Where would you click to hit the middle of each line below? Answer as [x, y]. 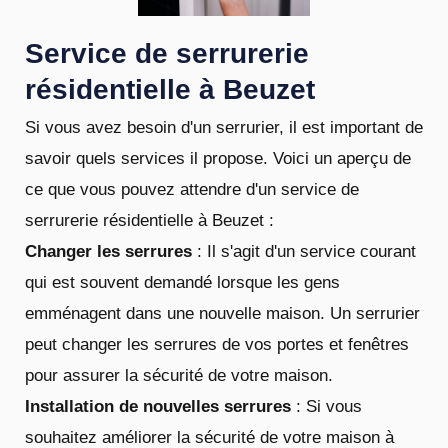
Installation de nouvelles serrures [158, 406]
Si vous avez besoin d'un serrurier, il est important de [224, 127]
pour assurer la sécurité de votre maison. [179, 375]
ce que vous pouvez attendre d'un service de [192, 189]
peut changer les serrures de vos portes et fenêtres [217, 344]
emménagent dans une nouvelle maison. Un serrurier [222, 313]
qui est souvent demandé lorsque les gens [182, 282]
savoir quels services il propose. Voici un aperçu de [218, 158]
